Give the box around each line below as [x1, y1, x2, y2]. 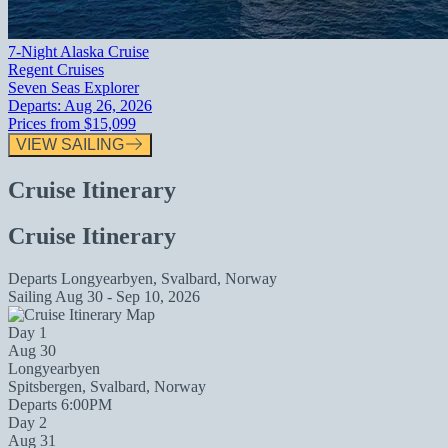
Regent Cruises [8, 60, 104, 78]
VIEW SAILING [16, 135, 124, 153]
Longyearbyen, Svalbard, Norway [61, 270, 277, 288]
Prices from [8, 114, 84, 132]
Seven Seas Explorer [8, 78, 139, 96]
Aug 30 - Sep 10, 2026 [55, 288, 200, 306]
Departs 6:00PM [8, 396, 112, 414]
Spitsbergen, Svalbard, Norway [8, 378, 206, 396]
